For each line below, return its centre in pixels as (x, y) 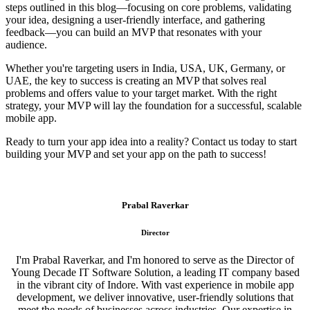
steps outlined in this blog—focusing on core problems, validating (148, 8)
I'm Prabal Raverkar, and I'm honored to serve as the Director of (155, 259)
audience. (26, 45)
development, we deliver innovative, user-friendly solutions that (155, 297)
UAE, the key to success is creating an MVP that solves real (136, 81)
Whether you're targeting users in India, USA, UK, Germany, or (145, 69)
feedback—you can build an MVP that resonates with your (134, 33)
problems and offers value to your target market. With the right (141, 93)
